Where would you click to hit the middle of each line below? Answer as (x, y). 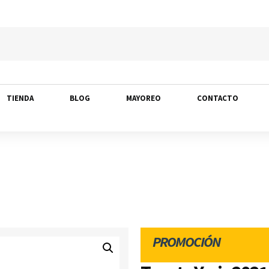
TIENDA (20, 98)
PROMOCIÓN (186, 242)
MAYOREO (143, 98)
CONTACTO (217, 98)
